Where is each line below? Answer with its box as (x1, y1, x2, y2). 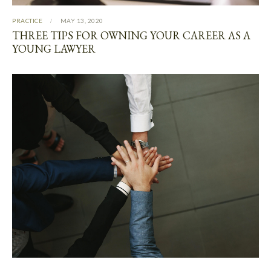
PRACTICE (12, 17, 42, 25)
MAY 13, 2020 (60, 17, 103, 25)
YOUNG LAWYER (12, 42, 96, 56)
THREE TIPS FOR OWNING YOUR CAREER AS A (12, 28, 250, 43)
